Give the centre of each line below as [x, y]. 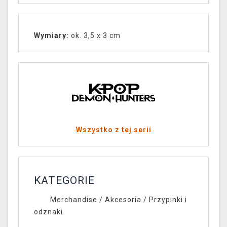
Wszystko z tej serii [113, 130]
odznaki [48, 212]
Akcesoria [123, 200]
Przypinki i [168, 200]
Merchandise [73, 200]
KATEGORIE [64, 181]
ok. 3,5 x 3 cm [95, 36]
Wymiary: [51, 36]
